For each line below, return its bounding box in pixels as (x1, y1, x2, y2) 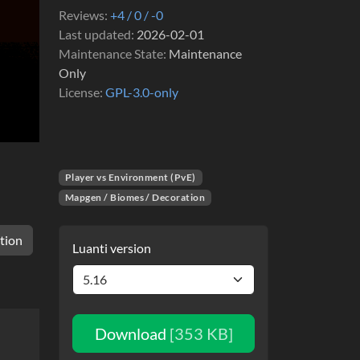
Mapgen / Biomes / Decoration (64, 191, 206, 204)
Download (94, 324, 170, 344)
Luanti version (72, 240, 151, 256)
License (59, 84, 100, 100)
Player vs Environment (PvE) (64, 171, 196, 184)
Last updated (59, 26, 131, 42)
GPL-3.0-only (105, 84, 178, 100)
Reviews (59, 6, 104, 22)
